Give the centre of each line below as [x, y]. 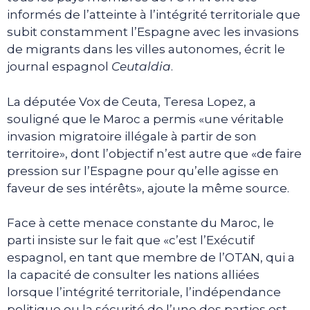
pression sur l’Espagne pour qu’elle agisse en [143, 171]
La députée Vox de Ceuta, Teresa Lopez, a [131, 101]
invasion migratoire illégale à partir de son [132, 136]
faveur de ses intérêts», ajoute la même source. [148, 188]
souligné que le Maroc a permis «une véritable [145, 119]
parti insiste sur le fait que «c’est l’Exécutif [131, 240]
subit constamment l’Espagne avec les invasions [153, 32]
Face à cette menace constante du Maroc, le [140, 223]
